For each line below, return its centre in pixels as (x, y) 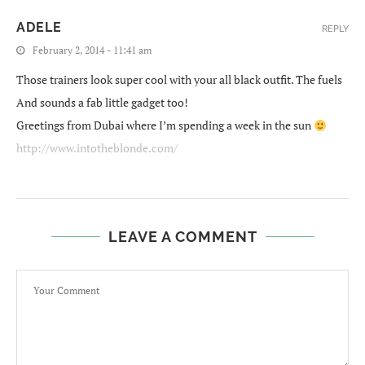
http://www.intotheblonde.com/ (97, 148)
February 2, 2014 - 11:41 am (92, 51)
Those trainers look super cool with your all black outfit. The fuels (179, 80)
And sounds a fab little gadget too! (102, 103)
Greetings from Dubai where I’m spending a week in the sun (165, 125)
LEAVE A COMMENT (182, 237)
